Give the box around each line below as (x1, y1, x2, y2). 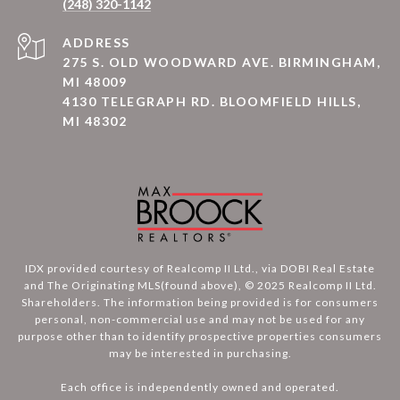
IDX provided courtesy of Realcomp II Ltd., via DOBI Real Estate (25, 262, 375, 275)
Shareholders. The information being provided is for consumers (21, 296, 379, 309)
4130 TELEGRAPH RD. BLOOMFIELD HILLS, (62, 94, 361, 109)
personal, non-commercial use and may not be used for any (35, 312, 365, 326)
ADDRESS (62, 35, 130, 50)
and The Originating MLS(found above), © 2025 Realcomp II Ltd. (23, 279, 377, 292)
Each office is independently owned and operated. (61, 380, 339, 394)
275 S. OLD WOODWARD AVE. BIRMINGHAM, (62, 54, 380, 70)
